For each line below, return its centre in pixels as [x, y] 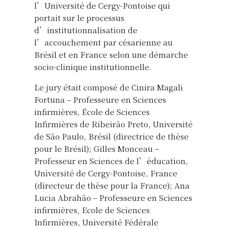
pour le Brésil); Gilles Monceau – [97, 148]
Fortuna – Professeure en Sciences [100, 99]
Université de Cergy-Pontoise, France [106, 173]
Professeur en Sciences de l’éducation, [111, 161]
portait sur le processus [79, 17]
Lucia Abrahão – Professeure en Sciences [113, 197]
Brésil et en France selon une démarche [111, 54]
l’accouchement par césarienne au [104, 42]
